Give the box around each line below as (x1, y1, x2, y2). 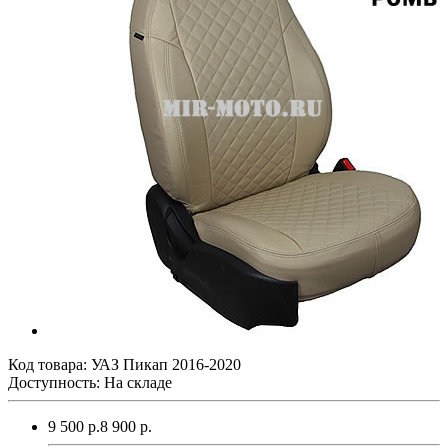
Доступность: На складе (8, 373, 172, 391)
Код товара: (8, 355, 91, 373)
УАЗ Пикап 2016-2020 (91, 355, 241, 373)
